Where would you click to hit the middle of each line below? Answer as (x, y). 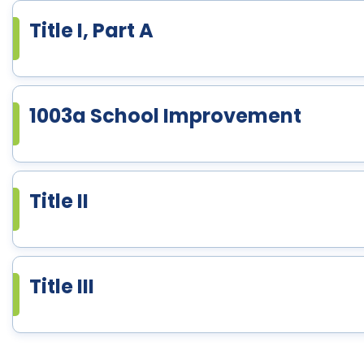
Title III (62, 286)
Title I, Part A (91, 30)
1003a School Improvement (165, 116)
